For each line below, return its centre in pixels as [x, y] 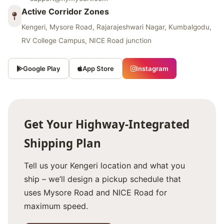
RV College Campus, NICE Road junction [86, 40]
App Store [98, 68]
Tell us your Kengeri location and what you [104, 165]
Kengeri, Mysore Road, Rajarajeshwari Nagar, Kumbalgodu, [116, 27]
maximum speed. [56, 206]
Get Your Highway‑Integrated [107, 124]
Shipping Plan [62, 143]
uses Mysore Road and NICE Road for [95, 192]
